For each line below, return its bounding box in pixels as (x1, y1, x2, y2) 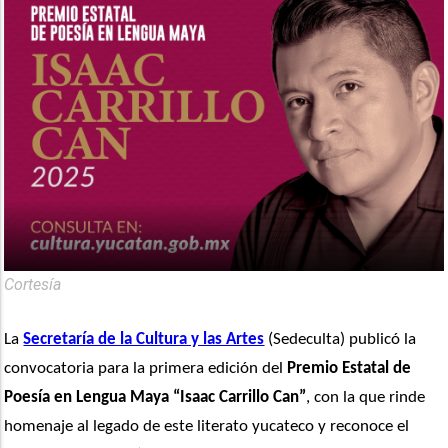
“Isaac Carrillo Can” (173, 389, 307, 407)
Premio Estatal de (287, 360, 412, 378)
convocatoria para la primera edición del (4, 360, 288, 378)
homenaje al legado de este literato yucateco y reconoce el (4, 418, 410, 436)
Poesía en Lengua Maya (4, 389, 170, 407)
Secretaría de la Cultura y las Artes (23, 331, 265, 349)
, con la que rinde (306, 389, 426, 407)
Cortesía (4, 275, 62, 295)
